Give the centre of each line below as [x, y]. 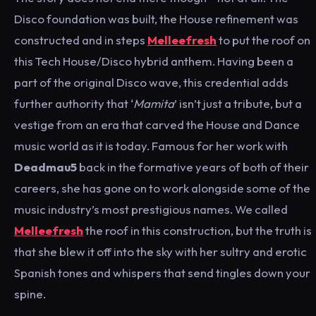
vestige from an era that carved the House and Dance [157, 124]
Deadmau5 [45, 166]
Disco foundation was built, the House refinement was [156, 18]
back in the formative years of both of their [193, 166]
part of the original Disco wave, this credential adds [151, 82]
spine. [30, 293]
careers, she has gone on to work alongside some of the [162, 188]
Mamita [154, 103]
